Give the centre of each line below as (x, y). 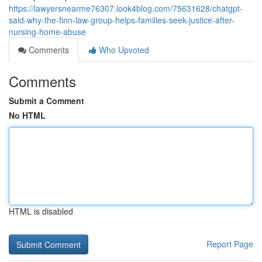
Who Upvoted (123, 50)
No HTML (27, 115)
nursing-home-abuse (47, 32)
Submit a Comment (46, 101)
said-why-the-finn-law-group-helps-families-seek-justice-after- (122, 20)
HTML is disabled (41, 211)
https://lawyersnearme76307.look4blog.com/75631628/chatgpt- (126, 8)
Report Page (230, 244)
